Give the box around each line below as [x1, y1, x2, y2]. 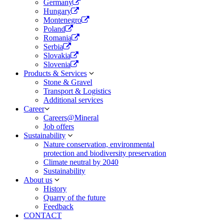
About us [24, 176, 52, 184]
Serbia [43, 42, 63, 51]
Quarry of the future [43, 193, 106, 202]
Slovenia [43, 60, 71, 69]
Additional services [43, 96, 103, 104]
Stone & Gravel [43, 78, 92, 86]
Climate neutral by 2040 [43, 158, 118, 166]
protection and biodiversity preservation [43, 149, 166, 157]
